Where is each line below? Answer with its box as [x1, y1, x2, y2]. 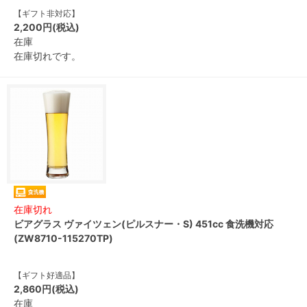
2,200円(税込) [14, 21, 79, 33]
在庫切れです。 [14, 50, 81, 62]
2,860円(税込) [14, 283, 79, 295]
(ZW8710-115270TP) [14, 232, 113, 244]
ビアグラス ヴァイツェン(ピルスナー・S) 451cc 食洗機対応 [14, 218, 273, 230]
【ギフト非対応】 [14, 8, 79, 19]
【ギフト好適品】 [14, 270, 79, 280]
